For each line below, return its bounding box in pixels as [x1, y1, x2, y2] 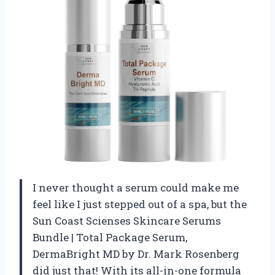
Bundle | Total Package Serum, [33, 230, 187, 244]
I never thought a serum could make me [33, 180, 239, 195]
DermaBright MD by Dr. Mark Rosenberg [33, 246, 239, 261]
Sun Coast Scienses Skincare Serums [33, 213, 221, 228]
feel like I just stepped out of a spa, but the [33, 196, 247, 211]
